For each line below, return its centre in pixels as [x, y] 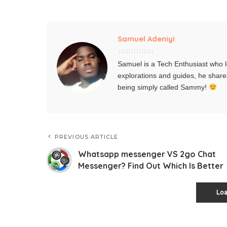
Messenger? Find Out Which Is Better [151, 165]
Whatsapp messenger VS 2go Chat [147, 154]
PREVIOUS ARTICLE [87, 137]
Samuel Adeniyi [146, 39]
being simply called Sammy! [163, 87]
